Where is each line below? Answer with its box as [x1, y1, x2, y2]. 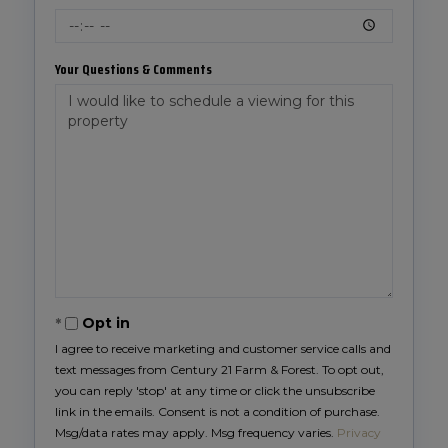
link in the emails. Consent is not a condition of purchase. [55, 404, 380, 419]
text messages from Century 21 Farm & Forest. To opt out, [55, 362, 384, 377]
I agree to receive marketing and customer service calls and [55, 341, 391, 356]
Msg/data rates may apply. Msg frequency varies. [55, 425, 337, 440]
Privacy [337, 425, 381, 440]
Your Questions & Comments [55, 58, 212, 80]
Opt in [82, 314, 130, 332]
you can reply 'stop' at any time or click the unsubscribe [55, 383, 375, 398]
